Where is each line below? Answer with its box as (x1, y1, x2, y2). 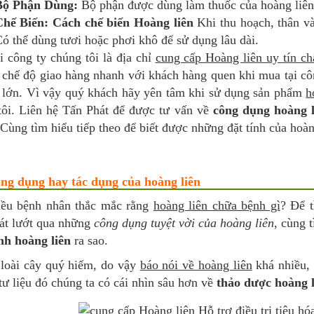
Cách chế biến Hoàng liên (52, 15, 193, 29)
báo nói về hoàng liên (139, 258, 252, 272)
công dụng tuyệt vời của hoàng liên (93, 216, 274, 230)
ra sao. (70, 233, 108, 247)
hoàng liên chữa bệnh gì (153, 198, 280, 212)
